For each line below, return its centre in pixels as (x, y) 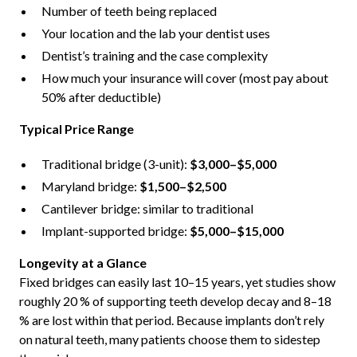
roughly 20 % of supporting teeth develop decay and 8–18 (175, 301)
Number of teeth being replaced (129, 11)
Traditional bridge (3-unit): (115, 164)
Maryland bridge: (90, 186)
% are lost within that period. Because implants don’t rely (171, 320)
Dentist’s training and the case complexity (154, 56)
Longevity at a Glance (82, 263)
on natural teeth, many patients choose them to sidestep (169, 339)
